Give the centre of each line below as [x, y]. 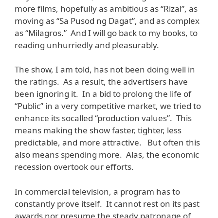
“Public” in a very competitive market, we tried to [108, 106]
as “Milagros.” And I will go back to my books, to [106, 33]
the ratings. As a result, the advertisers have [101, 82]
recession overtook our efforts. [74, 167]
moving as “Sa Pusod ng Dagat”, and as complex [107, 20]
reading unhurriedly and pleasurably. [87, 45]
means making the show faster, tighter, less [98, 130]
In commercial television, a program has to [97, 191]
